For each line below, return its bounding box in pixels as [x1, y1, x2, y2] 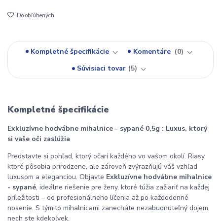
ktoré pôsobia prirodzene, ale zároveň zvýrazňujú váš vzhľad [7, 162, 197, 172]
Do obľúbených [17, 12, 55, 20]
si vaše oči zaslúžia [7, 134, 70, 144]
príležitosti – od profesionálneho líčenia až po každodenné [7, 193, 188, 203]
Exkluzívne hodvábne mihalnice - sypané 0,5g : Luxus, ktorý [7, 124, 207, 134]
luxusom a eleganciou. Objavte [7, 172, 106, 182]
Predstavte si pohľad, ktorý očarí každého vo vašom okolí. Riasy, [7, 151, 206, 161]
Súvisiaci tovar [77, 64, 126, 74]
